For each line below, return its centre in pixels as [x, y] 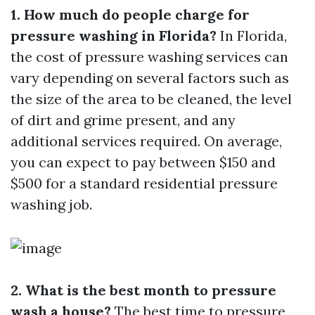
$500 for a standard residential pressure [144, 183]
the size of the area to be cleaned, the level [151, 99]
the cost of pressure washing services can [149, 57]
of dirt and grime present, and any [123, 120]
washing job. [51, 204]
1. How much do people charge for [130, 14]
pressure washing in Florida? [114, 36]
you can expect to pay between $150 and [143, 162]
